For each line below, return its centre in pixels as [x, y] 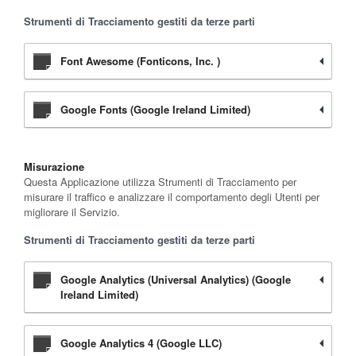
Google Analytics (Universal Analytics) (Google [176, 279]
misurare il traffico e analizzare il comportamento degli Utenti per [172, 196]
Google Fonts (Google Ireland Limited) [155, 109]
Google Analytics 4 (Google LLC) [141, 342]
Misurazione [54, 166]
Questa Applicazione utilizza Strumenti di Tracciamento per [160, 181]
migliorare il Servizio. [72, 211]
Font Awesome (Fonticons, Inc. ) [140, 60]
